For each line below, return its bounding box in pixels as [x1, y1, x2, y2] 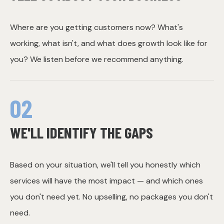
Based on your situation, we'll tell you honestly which [10, 159, 200, 170]
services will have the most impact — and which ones [10, 175, 203, 186]
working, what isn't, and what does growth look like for [10, 37, 207, 48]
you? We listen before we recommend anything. [10, 53, 183, 64]
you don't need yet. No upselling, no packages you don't [10, 191, 213, 202]
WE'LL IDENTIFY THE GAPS [10, 122, 153, 141]
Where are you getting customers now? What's [10, 21, 183, 32]
